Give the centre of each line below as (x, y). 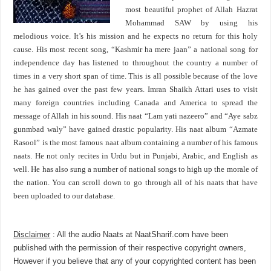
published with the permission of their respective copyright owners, (130, 248)
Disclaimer (32, 234)
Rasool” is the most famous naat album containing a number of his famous (135, 142)
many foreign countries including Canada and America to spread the (135, 103)
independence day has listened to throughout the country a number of (135, 63)
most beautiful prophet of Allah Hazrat (191, 9)
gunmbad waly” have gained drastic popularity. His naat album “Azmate (135, 129)
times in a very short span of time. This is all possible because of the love (135, 76)
